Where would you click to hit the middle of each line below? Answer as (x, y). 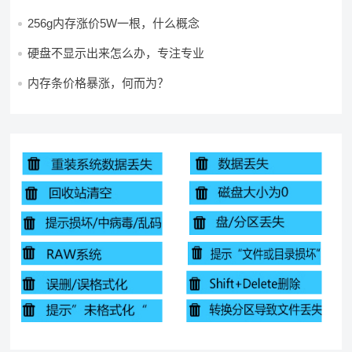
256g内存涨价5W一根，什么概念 (114, 23)
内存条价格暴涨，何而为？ (99, 83)
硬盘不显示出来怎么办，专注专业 (116, 53)
